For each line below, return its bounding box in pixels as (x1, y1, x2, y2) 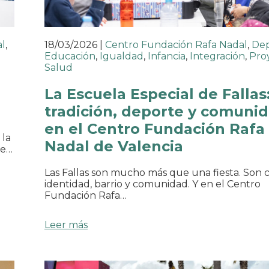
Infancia (148, 50, 186, 62)
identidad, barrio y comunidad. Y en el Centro (44, 178, 261, 190)
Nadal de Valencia (44, 137, 183, 155)
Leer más (44, 219, 88, 231)
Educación (44, 50, 95, 62)
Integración (190, 50, 245, 62)
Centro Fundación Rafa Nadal (105, 38, 247, 50)
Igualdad (100, 50, 144, 62)
